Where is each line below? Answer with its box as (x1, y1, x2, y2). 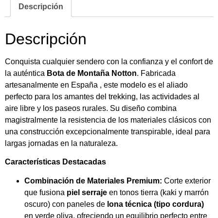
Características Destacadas (5, 158, 106, 166)
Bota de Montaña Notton (47, 69, 137, 77)
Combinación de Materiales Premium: (24, 176, 162, 185)
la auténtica (5, 69, 47, 77)
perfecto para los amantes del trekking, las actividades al (5, 92, 200, 101)
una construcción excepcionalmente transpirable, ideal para (5, 127, 210, 136)
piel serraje (67, 188, 107, 197)
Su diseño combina (110, 104, 177, 112)
